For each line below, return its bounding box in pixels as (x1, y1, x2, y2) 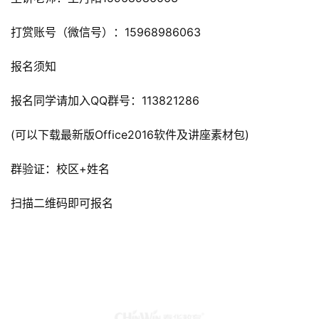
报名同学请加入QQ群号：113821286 (11, 93, 199, 108)
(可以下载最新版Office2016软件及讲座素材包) (11, 127, 249, 142)
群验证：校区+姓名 (11, 162, 110, 177)
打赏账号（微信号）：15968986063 (11, 25, 201, 40)
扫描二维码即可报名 (11, 196, 113, 211)
